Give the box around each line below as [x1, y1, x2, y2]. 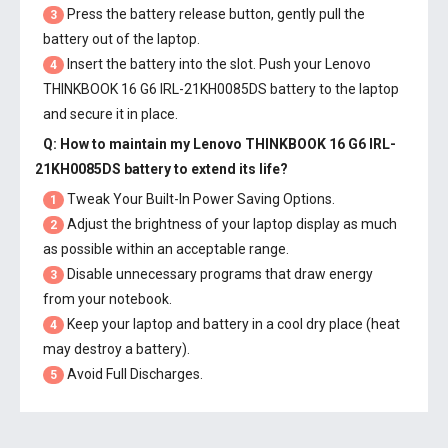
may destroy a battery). [43, 341, 190, 357]
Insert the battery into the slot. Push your [64, 56, 325, 72]
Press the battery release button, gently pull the [64, 6, 365, 22]
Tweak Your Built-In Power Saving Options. [64, 191, 335, 207]
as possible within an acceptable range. [43, 241, 289, 257]
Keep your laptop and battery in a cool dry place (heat [64, 316, 400, 332]
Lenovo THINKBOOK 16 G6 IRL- [193, 136, 396, 152]
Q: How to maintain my [43, 136, 193, 152]
